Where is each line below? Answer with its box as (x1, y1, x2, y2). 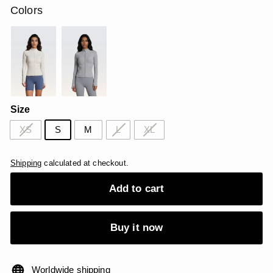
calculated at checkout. (41, 158, 129, 168)
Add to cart (108, 182, 165, 194)
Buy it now (110, 221, 163, 233)
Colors (10, 4, 43, 16)
